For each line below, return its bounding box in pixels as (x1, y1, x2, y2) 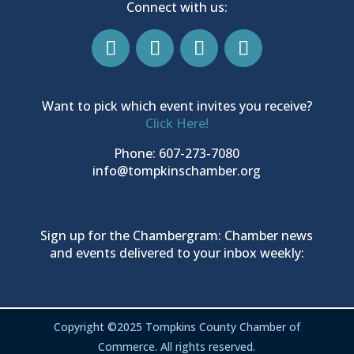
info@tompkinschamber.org (92, 161, 262, 179)
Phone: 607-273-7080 (114, 144, 240, 162)
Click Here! (145, 114, 209, 132)
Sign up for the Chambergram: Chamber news (40, 226, 314, 244)
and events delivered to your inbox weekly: (49, 243, 304, 262)
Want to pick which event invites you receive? (41, 96, 312, 115)
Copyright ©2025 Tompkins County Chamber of (53, 318, 300, 334)
